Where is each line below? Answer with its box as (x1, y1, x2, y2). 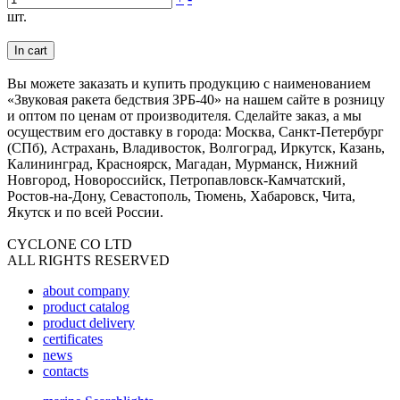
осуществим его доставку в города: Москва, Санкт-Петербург (7, 124, 384, 140)
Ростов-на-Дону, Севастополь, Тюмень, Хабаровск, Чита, (7, 188, 355, 204)
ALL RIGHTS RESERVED (7, 253, 170, 269)
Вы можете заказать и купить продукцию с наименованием (7, 76, 371, 92)
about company (43, 283, 129, 299)
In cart (14, 44, 47, 58)
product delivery (43, 315, 135, 331)
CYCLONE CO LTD (7, 237, 132, 253)
